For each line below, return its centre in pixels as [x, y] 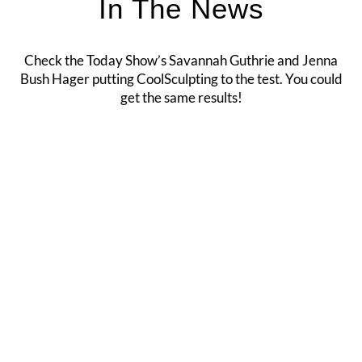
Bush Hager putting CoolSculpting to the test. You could [181, 78]
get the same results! [181, 97]
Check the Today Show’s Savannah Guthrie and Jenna [181, 60]
